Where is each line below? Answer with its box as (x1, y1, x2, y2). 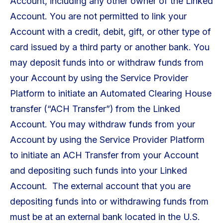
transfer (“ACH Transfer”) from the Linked (9, 104, 180, 114)
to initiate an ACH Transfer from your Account (9, 150, 199, 161)
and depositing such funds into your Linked (9, 165, 187, 176)
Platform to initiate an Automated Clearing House (9, 88, 212, 99)
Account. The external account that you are (9, 181, 191, 192)
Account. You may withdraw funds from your (9, 119, 195, 130)
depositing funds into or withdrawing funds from (9, 196, 209, 207)
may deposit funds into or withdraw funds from (9, 57, 204, 68)
